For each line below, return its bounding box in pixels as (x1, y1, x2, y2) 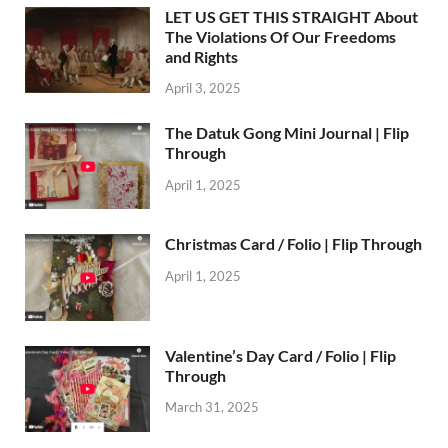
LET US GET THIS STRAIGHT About (165, 6, 418, 26)
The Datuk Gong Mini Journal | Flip (165, 123, 409, 143)
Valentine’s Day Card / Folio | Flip (165, 345, 396, 365)
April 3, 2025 (165, 80, 241, 97)
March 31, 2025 (165, 399, 259, 416)
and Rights (165, 46, 238, 66)
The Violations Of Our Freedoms (165, 26, 396, 46)
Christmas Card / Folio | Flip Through (165, 234, 422, 254)
